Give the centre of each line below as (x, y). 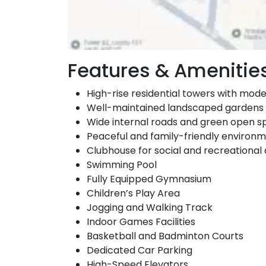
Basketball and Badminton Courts (165, 236)
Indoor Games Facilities (141, 221)
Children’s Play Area (133, 193)
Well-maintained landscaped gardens (175, 107)
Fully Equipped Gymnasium (149, 179)
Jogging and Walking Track (150, 207)
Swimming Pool (122, 164)
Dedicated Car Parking (140, 250)
